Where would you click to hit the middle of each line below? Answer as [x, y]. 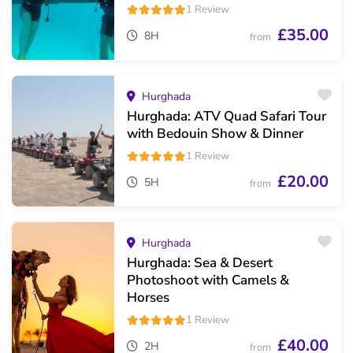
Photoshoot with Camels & [208, 281]
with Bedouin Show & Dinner [215, 134]
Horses [148, 298]
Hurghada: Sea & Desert [200, 263]
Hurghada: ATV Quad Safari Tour [227, 117]
